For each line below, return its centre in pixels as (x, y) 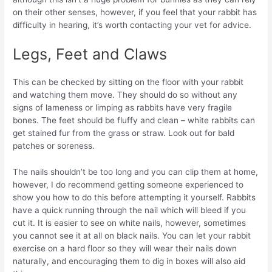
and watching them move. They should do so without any (125, 94)
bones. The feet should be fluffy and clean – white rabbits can (134, 120)
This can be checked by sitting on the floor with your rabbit (128, 82)
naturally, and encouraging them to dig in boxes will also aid (129, 261)
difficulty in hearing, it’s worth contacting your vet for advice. (132, 25)
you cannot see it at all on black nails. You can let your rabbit (132, 235)
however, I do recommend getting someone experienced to (128, 184)
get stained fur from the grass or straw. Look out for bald (124, 133)
